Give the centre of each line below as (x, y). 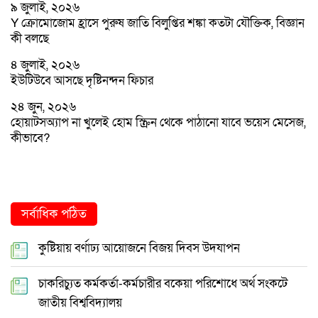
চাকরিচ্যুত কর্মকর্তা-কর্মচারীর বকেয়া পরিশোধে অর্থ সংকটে (163, 283)
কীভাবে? (30, 138)
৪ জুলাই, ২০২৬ (45, 65)
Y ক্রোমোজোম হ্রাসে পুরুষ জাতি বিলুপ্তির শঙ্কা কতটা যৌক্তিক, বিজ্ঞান (158, 23)
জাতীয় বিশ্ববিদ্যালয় (80, 302)
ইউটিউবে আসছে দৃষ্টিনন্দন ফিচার (82, 80)
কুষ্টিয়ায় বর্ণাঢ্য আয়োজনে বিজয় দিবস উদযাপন (139, 248)
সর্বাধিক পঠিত (54, 214)
